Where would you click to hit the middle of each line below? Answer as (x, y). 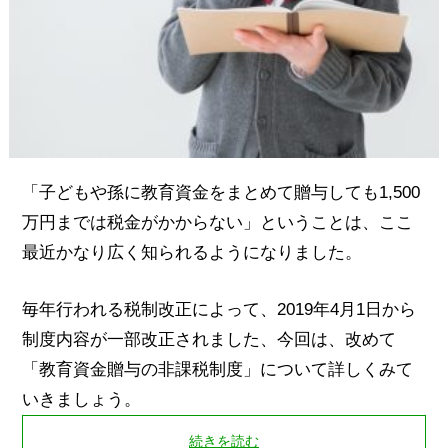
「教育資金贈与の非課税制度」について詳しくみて (217, 370)
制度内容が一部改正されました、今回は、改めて (208, 340)
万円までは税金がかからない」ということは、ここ (217, 222)
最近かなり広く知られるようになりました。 (191, 252)
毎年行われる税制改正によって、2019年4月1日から (218, 310)
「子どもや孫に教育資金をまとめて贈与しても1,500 (220, 192)
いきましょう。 (81, 400)
